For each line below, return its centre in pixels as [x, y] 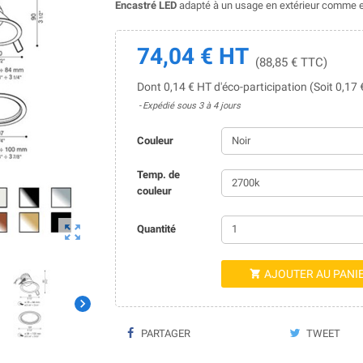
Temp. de [158, 174]
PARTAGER [164, 333]
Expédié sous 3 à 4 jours [191, 105]
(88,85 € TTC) [291, 62]
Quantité [156, 229]
